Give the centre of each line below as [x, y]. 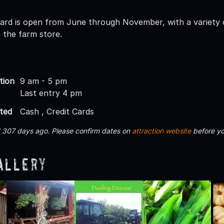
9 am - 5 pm [43, 81]
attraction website [161, 131]
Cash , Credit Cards [57, 112]
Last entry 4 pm [51, 93]
